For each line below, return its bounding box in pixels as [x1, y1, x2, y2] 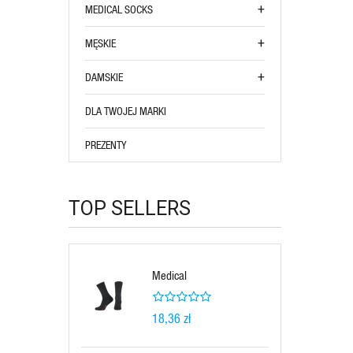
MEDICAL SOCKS [85, 2, 153, 16]
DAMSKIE [85, 70, 123, 84]
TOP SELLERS [69, 197, 191, 220]
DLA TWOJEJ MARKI [85, 104, 166, 117]
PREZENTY [85, 138, 126, 151]
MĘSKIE [85, 36, 116, 50]
